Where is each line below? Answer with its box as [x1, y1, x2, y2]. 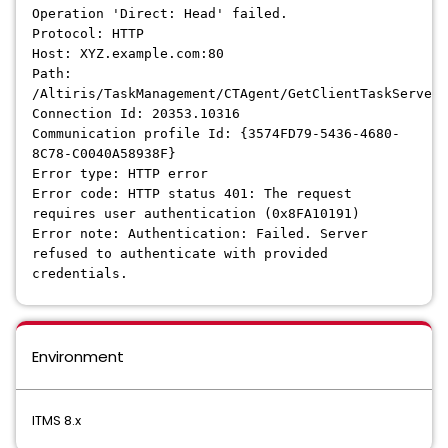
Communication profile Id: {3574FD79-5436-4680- [32, 126, 400, 141]
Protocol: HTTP [32, 26, 152, 41]
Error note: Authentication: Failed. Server [32, 226, 368, 241]
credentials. [32, 266, 128, 281]
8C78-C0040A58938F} [32, 146, 184, 161]
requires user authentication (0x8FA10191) [32, 206, 368, 221]
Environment [32, 346, 124, 367]
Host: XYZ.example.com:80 [32, 46, 232, 61]
